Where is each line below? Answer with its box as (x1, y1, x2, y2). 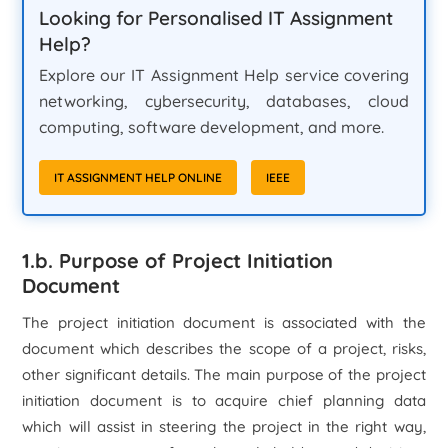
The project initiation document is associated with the (22, 313, 426, 332)
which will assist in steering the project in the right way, (22, 417, 426, 436)
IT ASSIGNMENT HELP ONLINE (53, 169, 222, 185)
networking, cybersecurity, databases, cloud (38, 90, 410, 111)
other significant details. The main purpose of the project (22, 365, 426, 384)
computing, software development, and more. (38, 116, 384, 137)
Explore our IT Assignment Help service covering (38, 64, 410, 85)
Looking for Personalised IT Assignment (38, 5, 393, 30)
